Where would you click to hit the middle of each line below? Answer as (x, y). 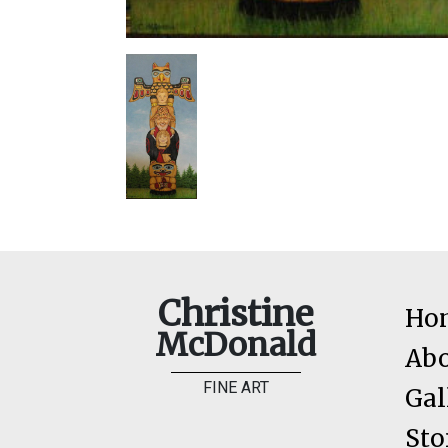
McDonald (235, 344)
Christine (235, 313)
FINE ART (235, 387)
